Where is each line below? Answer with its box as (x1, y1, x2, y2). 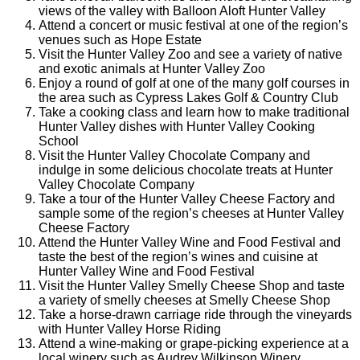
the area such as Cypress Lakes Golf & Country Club (39, 91, 338, 105)
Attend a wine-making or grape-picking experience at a (39, 337, 349, 351)
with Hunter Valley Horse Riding (39, 322, 221, 337)
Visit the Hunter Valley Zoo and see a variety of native (39, 47, 342, 62)
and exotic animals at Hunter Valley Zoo (39, 62, 265, 76)
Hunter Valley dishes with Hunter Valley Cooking (39, 120, 315, 134)
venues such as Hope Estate (39, 33, 202, 47)
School (39, 134, 79, 149)
